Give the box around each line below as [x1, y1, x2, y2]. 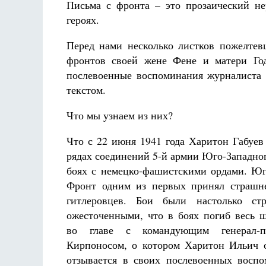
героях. [66, 12, 99, 27]
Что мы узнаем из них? [66, 108, 173, 122]
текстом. [66, 83, 106, 97]
